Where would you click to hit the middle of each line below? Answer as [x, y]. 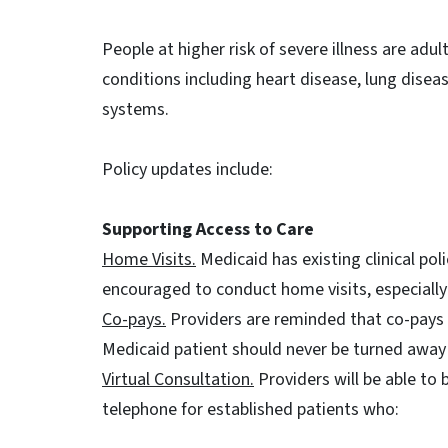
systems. [135, 109]
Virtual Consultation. [178, 379]
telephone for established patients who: [252, 409]
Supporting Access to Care [208, 229]
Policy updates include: [187, 169]
